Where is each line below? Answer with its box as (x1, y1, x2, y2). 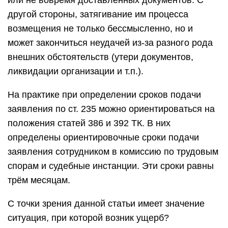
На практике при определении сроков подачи (8, 90, 201, 100)
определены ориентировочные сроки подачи (8, 132, 199, 142)
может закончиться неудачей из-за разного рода (8, 38, 213, 48)
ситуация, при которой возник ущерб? (8, 213, 169, 223)
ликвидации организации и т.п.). (8, 66, 144, 76)
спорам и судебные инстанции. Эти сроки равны (8, 161, 214, 171)
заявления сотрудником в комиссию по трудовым (8, 147, 218, 157)
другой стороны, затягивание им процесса (8, 9, 188, 19)
